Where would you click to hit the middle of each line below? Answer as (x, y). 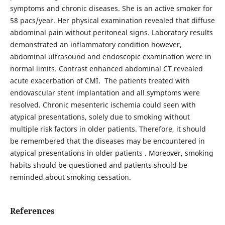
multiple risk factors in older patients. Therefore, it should (108, 129)
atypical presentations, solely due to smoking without (100, 117)
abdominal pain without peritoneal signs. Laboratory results (111, 32)
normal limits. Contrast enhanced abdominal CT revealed (106, 68)
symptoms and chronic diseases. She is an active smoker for (111, 8)
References (32, 211)
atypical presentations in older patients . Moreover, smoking (111, 153)
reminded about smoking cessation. (70, 177)
